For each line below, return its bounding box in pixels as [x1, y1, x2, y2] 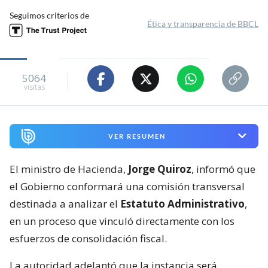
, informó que [191, 162, 255, 176]
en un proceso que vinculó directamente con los [10, 214, 234, 228]
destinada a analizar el [10, 196, 120, 211]
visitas [23, 81, 45, 92]
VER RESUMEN [108, 132, 166, 140]
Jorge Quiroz [128, 162, 191, 176]
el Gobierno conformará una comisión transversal [10, 179, 245, 193]
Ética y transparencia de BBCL [147, 19, 258, 29]
